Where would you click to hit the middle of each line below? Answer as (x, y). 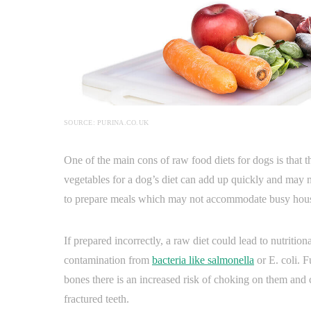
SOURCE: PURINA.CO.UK (106, 123)
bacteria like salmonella (203, 260)
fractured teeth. (96, 299)
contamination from (108, 260)
